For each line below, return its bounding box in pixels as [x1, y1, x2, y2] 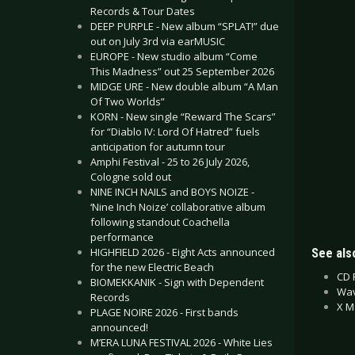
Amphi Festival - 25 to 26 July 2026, [90, 155, 250, 169]
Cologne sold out [90, 170, 171, 184]
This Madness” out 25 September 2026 [90, 64, 274, 78]
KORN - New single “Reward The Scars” [90, 109, 276, 124]
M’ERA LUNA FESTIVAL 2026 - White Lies [90, 335, 273, 349]
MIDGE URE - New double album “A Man [90, 79, 278, 94]
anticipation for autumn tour [90, 139, 225, 154]
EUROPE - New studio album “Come [90, 49, 258, 63]
